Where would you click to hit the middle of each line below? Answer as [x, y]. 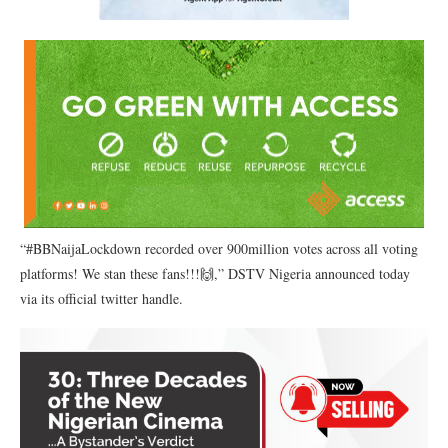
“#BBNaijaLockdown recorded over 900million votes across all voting [219, 248]
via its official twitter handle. [101, 298]
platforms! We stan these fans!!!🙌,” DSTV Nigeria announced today [215, 273]
